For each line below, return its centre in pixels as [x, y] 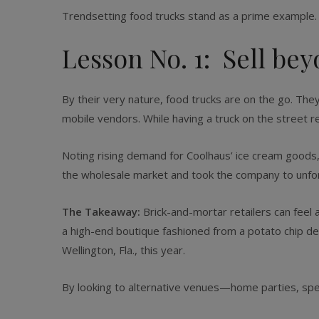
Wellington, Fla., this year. [124, 250]
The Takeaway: [101, 211]
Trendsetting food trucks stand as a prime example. [189, 16]
